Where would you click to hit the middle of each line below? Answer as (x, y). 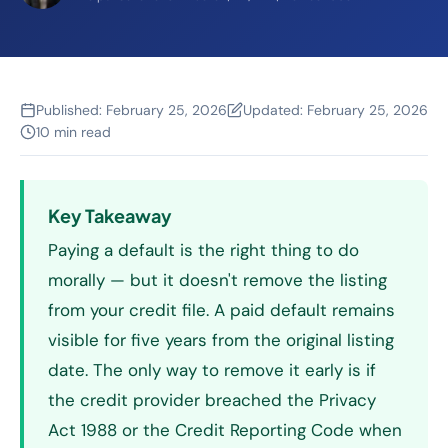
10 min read (73, 132)
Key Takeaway (110, 215)
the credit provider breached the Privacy (212, 400)
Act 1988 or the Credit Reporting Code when (225, 430)
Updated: (275, 110)
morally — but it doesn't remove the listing (217, 280)
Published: (71, 110)
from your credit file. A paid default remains (221, 310)
